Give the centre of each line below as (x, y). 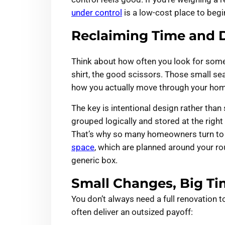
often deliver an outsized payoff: (132, 212)
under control (97, 13)
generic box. (94, 160)
